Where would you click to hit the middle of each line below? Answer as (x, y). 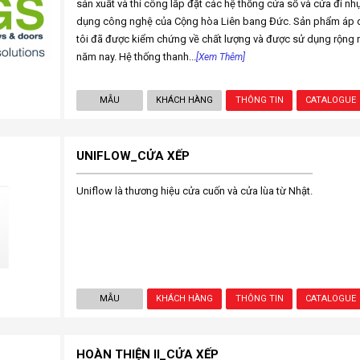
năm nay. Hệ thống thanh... (136, 57)
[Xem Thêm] (220, 57)
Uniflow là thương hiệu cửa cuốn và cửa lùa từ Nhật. (194, 191)
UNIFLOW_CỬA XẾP (133, 156)
